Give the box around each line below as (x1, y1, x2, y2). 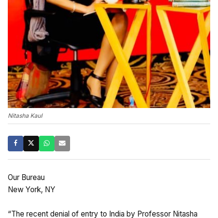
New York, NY (8, 184, 55, 194)
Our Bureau (8, 172, 45, 182)
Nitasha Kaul (8, 111, 42, 119)
